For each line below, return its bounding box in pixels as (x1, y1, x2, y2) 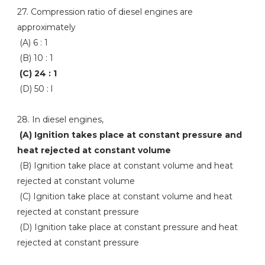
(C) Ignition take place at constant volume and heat (17, 191, 232, 202)
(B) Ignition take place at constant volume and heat (17, 160, 233, 171)
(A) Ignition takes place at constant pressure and (19, 130, 242, 140)
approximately (17, 22, 76, 33)
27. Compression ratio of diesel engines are (17, 7, 193, 17)
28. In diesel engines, (17, 114, 104, 125)
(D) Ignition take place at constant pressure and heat (17, 222, 238, 232)
